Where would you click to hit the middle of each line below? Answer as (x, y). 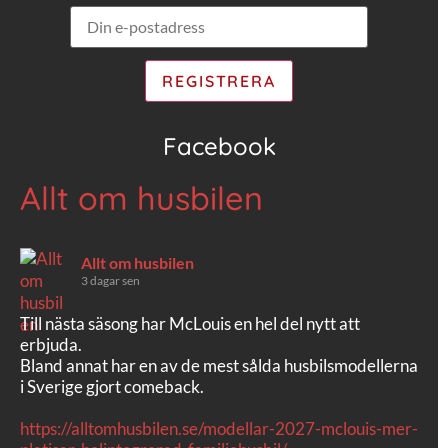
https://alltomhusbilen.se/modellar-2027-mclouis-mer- (219, 428)
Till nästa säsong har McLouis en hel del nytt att (190, 323)
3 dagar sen (110, 280)
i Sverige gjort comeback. (112, 386)
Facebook (219, 145)
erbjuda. (51, 344)
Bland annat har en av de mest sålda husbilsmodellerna (219, 365)
